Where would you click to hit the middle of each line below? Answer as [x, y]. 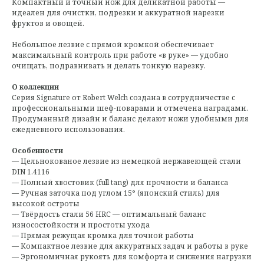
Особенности [37, 151]
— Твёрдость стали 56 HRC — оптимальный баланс [109, 214]
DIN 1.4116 [31, 172]
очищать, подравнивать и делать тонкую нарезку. [109, 66]
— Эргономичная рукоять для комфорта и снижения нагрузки [132, 257]
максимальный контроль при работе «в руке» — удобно [120, 55]
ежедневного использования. [68, 130]
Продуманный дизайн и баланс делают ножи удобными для [130, 119]
